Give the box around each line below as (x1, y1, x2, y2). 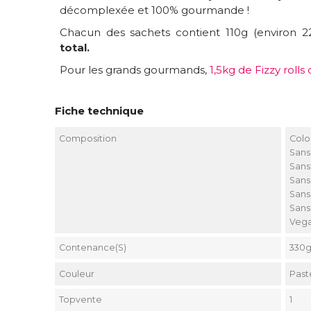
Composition (59, 133, 117, 144)
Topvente (59, 294, 103, 305)
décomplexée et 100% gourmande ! (59, 3, 249, 17)
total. (59, 41, 92, 55)
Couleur (59, 268, 95, 279)
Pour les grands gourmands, (59, 63, 210, 77)
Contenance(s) (59, 242, 127, 253)
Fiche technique (54, 104, 144, 118)
